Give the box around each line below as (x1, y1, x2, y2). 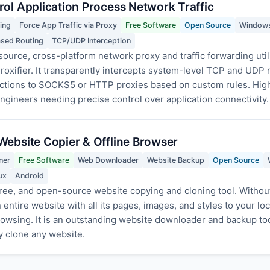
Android (15, 171, 44, 180)
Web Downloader (78, 155, 139, 165)
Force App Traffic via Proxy (19, 20, 117, 30)
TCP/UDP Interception (52, 36, 131, 45)
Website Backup (147, 155, 204, 165)
